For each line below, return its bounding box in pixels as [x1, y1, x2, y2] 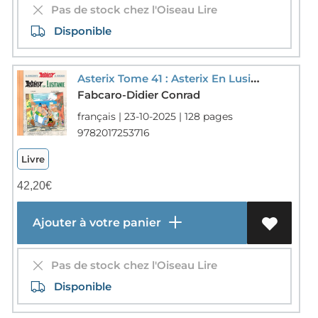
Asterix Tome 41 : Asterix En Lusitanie [250, 70, 260, 85]
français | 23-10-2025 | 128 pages [77, 109, 233, 123]
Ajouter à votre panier [26, 215, 164, 229]
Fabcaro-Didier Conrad [77, 87, 200, 102]
